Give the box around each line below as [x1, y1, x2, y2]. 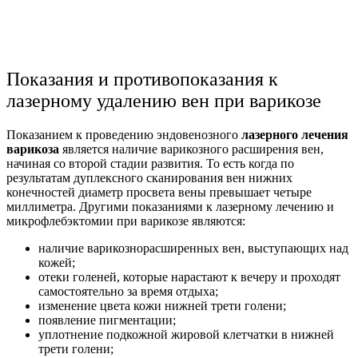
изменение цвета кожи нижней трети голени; [38, 299, 286, 313]
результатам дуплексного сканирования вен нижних [6, 171, 292, 185]
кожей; [38, 256, 75, 270]
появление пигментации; [38, 313, 176, 328]
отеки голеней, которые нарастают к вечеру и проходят [38, 270, 340, 284]
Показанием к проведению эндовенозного [6, 128, 241, 142]
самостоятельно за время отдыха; [38, 284, 218, 299]
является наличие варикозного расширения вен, [59, 142, 324, 157]
